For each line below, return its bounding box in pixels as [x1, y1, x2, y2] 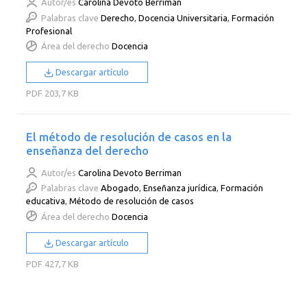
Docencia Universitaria [138, 12, 228, 23]
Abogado [101, 183, 140, 193]
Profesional [26, 25, 73, 36]
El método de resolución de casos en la [26, 130, 232, 144]
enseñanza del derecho [26, 144, 149, 158]
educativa [26, 196, 66, 206]
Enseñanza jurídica [143, 183, 217, 193]
